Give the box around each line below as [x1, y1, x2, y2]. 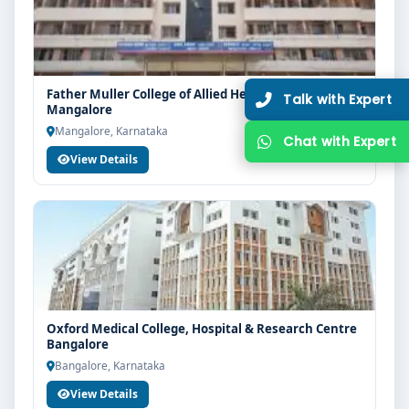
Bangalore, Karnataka [55, 358, 165, 372]
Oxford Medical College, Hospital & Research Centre [47, 320, 357, 337]
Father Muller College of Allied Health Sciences [47, 86, 326, 102]
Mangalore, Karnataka [55, 123, 168, 138]
